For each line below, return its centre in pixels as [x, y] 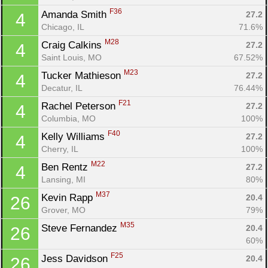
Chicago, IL [63, 27]
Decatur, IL [62, 88]
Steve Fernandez [81, 228]
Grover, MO [63, 210]
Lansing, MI [63, 179]
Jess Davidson [76, 258]
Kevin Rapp [68, 197]
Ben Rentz [66, 167]
